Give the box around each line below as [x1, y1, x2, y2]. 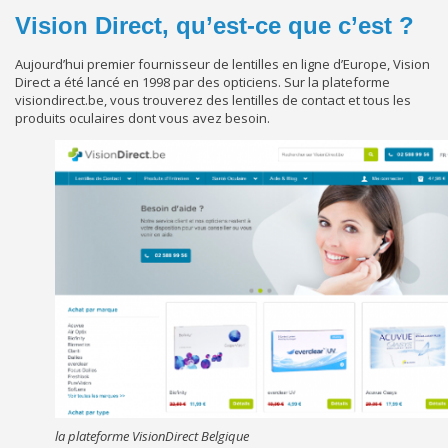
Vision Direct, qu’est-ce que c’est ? [15, 11, 414, 39]
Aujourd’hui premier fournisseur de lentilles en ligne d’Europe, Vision [15, 54, 430, 73]
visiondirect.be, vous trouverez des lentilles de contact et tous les [15, 90, 411, 109]
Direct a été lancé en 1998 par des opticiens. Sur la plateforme [15, 72, 390, 91]
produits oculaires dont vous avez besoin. [15, 108, 270, 127]
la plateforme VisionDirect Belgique [55, 427, 249, 446]
